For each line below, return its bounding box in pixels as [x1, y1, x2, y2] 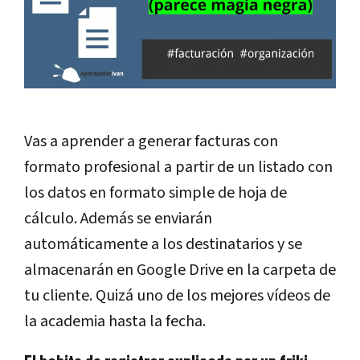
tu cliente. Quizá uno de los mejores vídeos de [24, 284, 330, 308]
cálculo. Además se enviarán [24, 207, 212, 231]
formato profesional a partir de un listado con [24, 156, 333, 179]
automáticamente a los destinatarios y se [24, 233, 302, 256]
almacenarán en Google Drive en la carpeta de [24, 259, 336, 282]
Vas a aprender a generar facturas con [24, 130, 278, 153]
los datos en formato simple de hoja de [24, 182, 287, 205]
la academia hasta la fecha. [24, 310, 206, 333]
